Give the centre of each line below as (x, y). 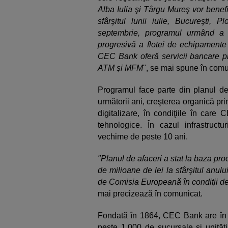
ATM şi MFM (120, 68)
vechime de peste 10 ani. (143, 137)
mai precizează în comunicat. (150, 194)
